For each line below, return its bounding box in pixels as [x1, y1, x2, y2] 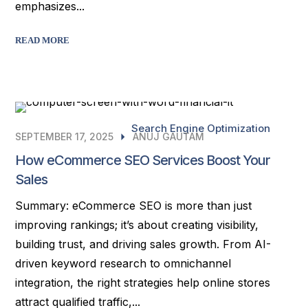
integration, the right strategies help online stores [15, 276, 271, 289]
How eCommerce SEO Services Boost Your [15, 152, 271, 168]
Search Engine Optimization [131, 122, 270, 135]
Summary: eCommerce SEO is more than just [15, 199, 252, 212]
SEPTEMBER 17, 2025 [15, 131, 114, 142]
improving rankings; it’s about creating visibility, [15, 218, 259, 232]
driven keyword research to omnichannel [15, 256, 232, 270]
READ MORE [15, 35, 70, 45]
